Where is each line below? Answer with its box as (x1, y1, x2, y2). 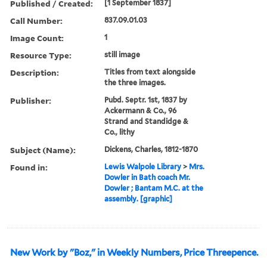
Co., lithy (104, 127, 135, 136)
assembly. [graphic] (104, 194, 173, 203)
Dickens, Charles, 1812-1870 (104, 144, 198, 154)
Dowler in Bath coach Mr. (104, 172, 191, 182)
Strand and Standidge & (104, 116, 189, 126)
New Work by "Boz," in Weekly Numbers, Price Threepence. (10, 247, 258, 258)
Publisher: (10, 94, 51, 106)
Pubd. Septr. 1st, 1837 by (104, 95, 188, 104)
